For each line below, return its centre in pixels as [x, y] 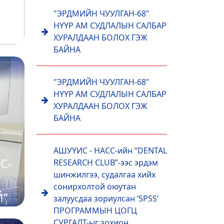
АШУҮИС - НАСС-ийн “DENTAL [110, 150]
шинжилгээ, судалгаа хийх [104, 174]
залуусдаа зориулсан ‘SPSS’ [106, 198]
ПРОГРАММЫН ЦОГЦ [95, 210]
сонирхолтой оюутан [95, 186]
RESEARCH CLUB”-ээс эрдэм [106, 162]
